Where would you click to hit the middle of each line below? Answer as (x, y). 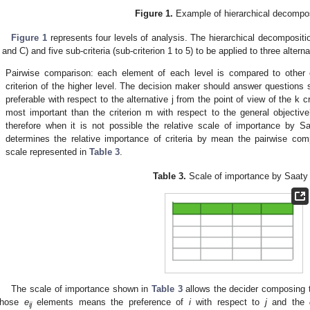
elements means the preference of (110, 302)
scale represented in (47, 152)
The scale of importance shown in (81, 289)
